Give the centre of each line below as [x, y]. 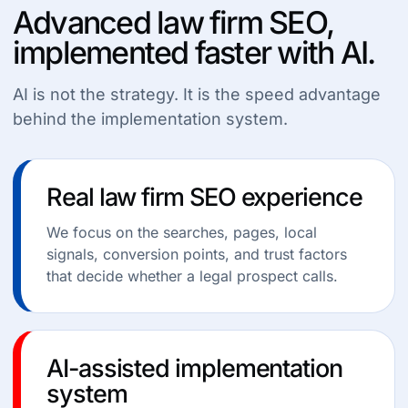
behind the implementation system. [150, 119]
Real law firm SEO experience [204, 197]
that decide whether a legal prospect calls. [192, 276]
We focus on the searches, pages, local [182, 232]
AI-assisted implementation [194, 368]
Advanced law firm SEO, [173, 22]
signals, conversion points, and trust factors [197, 254]
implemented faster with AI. [194, 52]
